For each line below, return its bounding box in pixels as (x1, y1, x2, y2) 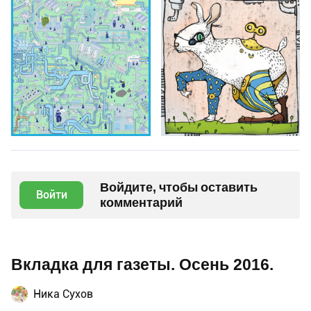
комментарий (100, 195, 183, 210)
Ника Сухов (33, 287, 93, 301)
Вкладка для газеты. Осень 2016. (11, 255, 274, 275)
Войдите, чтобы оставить (100, 180, 258, 195)
